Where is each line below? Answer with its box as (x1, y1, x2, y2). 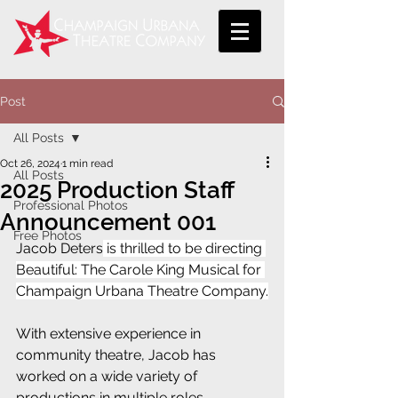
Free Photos (13, 228, 82, 243)
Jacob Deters (16, 240, 103, 257)
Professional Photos (13, 198, 128, 212)
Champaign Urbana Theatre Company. (16, 283, 268, 299)
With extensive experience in (16, 325, 204, 342)
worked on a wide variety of (16, 368, 201, 385)
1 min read (62, 157, 113, 170)
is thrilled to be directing (103, 240, 266, 257)
